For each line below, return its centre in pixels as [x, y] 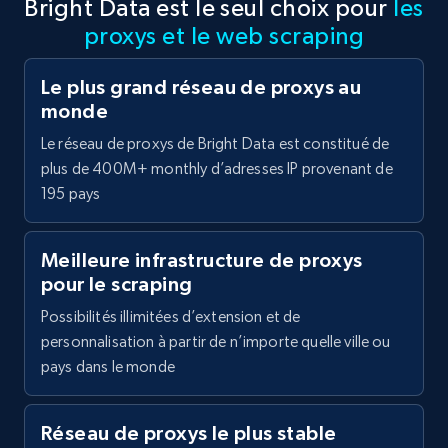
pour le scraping [117, 284]
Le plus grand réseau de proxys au [201, 87]
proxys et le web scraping [224, 36]
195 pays [71, 194]
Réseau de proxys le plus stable [189, 433]
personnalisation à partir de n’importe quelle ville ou [216, 342]
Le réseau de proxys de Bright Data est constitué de [215, 144]
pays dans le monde [108, 367]
